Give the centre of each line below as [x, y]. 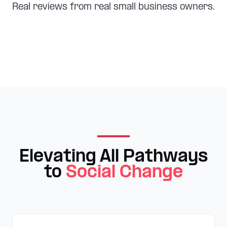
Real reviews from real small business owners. [113, 7]
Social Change [124, 173]
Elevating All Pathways [113, 157]
